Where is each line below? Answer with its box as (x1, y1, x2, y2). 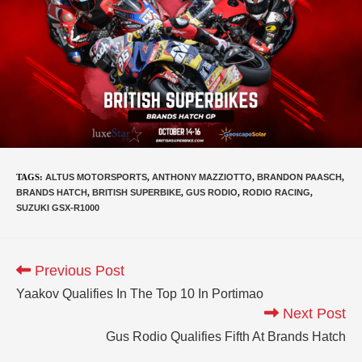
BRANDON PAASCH (257, 171, 342, 182)
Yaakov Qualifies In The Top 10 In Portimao (16, 286, 263, 301)
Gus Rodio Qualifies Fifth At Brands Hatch (106, 329, 346, 343)
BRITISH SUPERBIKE (92, 187, 181, 197)
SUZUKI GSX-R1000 (16, 202, 99, 213)
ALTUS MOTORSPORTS (45, 171, 147, 182)
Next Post (279, 305, 346, 322)
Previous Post (31, 262, 124, 279)
